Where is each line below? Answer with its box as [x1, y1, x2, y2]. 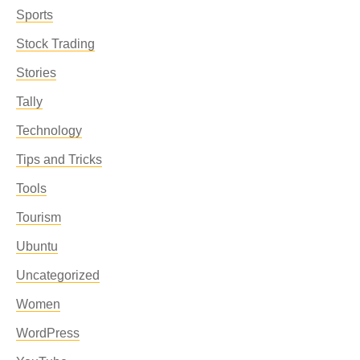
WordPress [16, 326, 80, 340]
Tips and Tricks [16, 153, 102, 166]
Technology [16, 124, 82, 137]
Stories [16, 66, 56, 80]
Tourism [16, 211, 61, 224]
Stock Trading [16, 37, 95, 51]
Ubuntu [16, 239, 58, 253]
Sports [16, 8, 53, 22]
